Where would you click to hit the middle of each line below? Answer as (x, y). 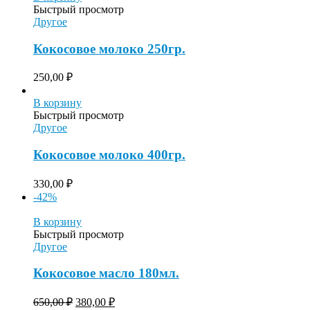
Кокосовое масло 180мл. (106, 273)
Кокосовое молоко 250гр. (109, 48)
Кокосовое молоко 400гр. (109, 155)
